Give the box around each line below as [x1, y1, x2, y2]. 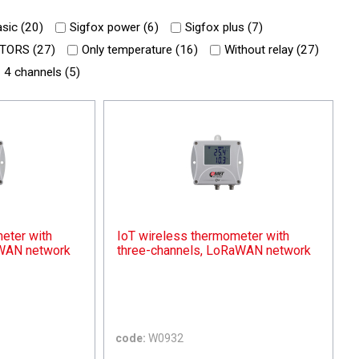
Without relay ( [224, 42, 301, 58]
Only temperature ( [82, 42, 179, 58]
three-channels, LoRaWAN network [117, 242, 312, 258]
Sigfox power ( [70, 19, 147, 34]
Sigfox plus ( [185, 19, 252, 34]
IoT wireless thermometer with [117, 228, 290, 244]
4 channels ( [4, 65, 69, 80]
